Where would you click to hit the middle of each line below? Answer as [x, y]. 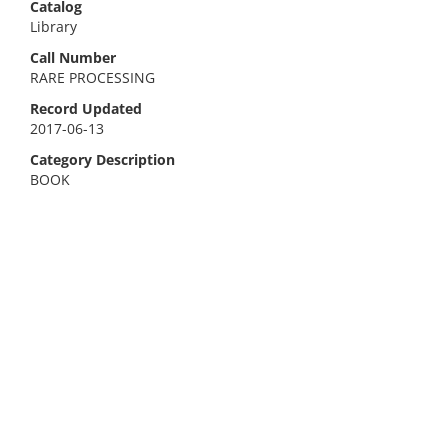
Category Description [102, 159]
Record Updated [86, 108]
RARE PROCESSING [92, 77]
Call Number [73, 57]
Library [53, 26]
